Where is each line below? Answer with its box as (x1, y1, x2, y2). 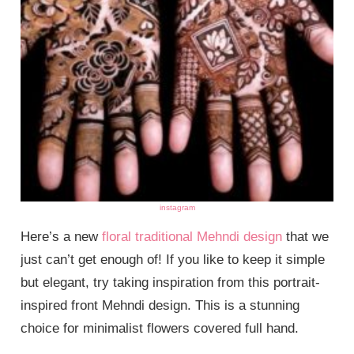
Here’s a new (21, 228, 103, 244)
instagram (159, 202, 195, 212)
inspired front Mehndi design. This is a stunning (21, 297, 300, 313)
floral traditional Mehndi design (102, 228, 283, 244)
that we (282, 228, 330, 244)
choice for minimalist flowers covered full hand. (21, 320, 299, 336)
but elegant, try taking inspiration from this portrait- (21, 274, 321, 290)
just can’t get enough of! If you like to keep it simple (21, 251, 326, 267)
